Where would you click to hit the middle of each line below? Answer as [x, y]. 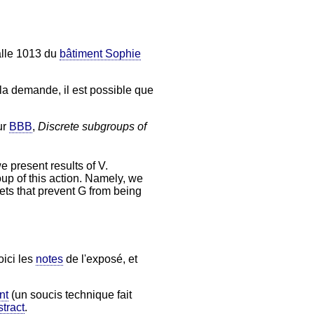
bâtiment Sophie [100, 53]
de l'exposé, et [100, 259]
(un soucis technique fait [70, 294]
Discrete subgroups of [92, 126]
